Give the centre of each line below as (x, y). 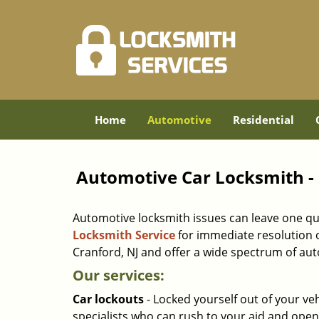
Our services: (119, 275)
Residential (263, 120)
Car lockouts (108, 299)
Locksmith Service (124, 235)
